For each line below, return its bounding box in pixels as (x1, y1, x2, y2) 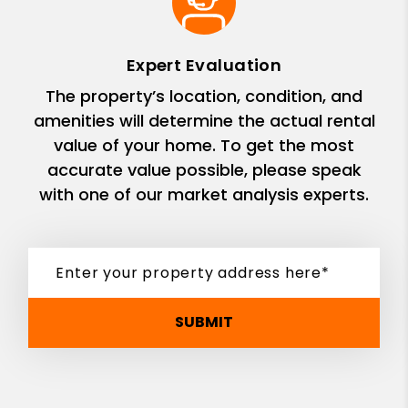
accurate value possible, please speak (46, 158, 362, 181)
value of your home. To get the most (54, 133, 354, 157)
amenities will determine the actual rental (33, 108, 375, 132)
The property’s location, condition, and (46, 84, 362, 107)
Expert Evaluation (126, 53, 282, 76)
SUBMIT (175, 311, 233, 333)
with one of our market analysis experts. (39, 182, 369, 206)
